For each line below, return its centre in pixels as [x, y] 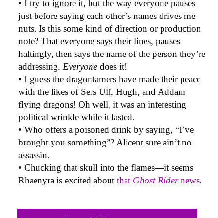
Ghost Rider [155, 181]
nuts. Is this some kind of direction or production [110, 29]
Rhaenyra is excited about [68, 181]
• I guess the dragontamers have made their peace [109, 79]
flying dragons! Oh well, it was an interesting [102, 105]
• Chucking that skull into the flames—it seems [106, 168]
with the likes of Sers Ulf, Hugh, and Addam [102, 92]
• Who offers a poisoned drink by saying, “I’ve [106, 130]
